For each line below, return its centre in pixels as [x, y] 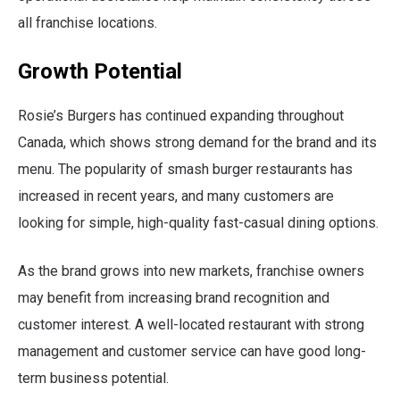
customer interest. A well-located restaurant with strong [191, 324]
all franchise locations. [87, 22]
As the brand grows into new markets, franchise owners [191, 271]
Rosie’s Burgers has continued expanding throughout [181, 115]
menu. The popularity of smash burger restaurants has [185, 169]
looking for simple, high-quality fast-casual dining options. [198, 222]
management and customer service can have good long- [192, 351]
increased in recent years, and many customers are [176, 196]
